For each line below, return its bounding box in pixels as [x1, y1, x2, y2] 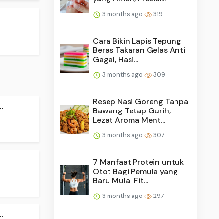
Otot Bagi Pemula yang [93, 166, 178, 176]
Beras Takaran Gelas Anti [93, 44, 186, 55]
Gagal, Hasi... [93, 54, 139, 65]
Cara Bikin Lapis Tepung [93, 35, 182, 46]
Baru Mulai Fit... [93, 175, 149, 186]
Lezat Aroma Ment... [93, 114, 166, 125]
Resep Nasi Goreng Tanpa [93, 96, 189, 107]
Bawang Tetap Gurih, [93, 105, 171, 116]
